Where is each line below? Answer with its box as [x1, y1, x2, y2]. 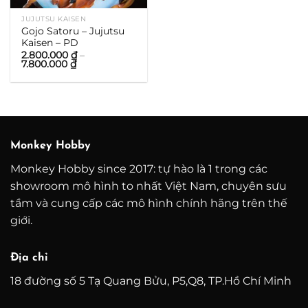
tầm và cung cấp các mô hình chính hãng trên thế [10, 196, 287, 210]
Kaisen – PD [21, 36, 79, 48]
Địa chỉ [10, 252, 48, 263]
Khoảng [76, 58, 114, 69]
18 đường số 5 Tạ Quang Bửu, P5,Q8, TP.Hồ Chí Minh [10, 274, 291, 287]
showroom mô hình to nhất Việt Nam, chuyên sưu [10, 179, 287, 192]
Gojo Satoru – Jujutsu [21, 25, 125, 36]
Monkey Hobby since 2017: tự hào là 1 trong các [10, 162, 267, 175]
